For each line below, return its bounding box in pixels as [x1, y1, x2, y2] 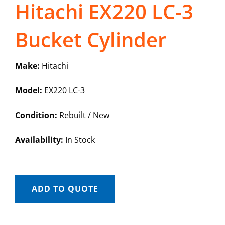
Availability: [15, 134, 63, 146]
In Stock [63, 134, 95, 146]
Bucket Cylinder [15, 26, 166, 54]
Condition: [15, 109, 57, 121]
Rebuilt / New [57, 109, 109, 121]
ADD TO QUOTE [31, 183, 98, 195]
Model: [15, 85, 42, 96]
